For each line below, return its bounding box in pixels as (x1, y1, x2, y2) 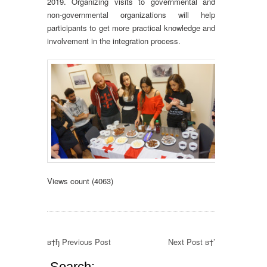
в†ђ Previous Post (47, 236, 111, 247)
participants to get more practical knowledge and (47, 22, 216, 33)
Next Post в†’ (168, 236, 216, 247)
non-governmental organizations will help (47, 9, 216, 20)
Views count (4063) (47, 175, 113, 187)
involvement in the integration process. (47, 35, 181, 46)
